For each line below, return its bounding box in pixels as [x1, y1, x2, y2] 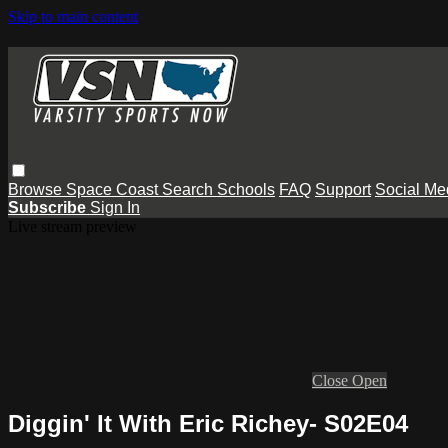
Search [162, 180, 217, 198]
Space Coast [66, 180, 162, 198]
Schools [217, 180, 275, 198]
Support [315, 180, 371, 198]
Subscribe [8, 198, 90, 216]
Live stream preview [8, 217, 137, 235]
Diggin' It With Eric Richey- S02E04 [8, 409, 408, 437]
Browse [8, 180, 66, 198]
